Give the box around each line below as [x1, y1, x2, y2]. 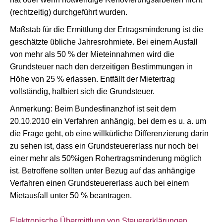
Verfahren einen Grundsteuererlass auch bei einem [10, 179, 189, 187]
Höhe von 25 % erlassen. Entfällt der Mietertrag [10, 75, 175, 83]
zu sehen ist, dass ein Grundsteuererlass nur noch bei [10, 142, 198, 150]
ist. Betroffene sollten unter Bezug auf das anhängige [10, 166, 195, 175]
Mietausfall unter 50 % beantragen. [10, 191, 132, 200]
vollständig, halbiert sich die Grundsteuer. [10, 87, 155, 96]
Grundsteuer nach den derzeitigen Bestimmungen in [10, 62, 193, 71]
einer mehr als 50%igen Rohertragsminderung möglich [10, 154, 202, 163]
